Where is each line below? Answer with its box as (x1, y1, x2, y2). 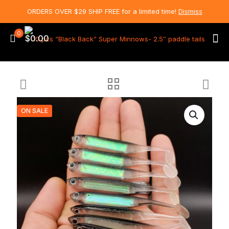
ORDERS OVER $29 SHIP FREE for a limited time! (27, 7, 178, 15)
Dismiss (178, 7, 202, 15)
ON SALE (21, 107, 48, 114)
